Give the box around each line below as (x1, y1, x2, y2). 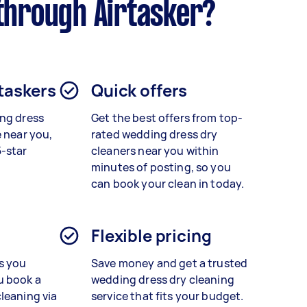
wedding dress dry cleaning (91, 272, 234, 288)
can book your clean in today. (91, 176, 245, 192)
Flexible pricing (91, 224, 212, 247)
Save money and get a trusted (91, 256, 248, 271)
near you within (136, 143, 219, 159)
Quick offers (91, 79, 188, 102)
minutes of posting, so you (91, 160, 231, 175)
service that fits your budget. (91, 288, 244, 304)
